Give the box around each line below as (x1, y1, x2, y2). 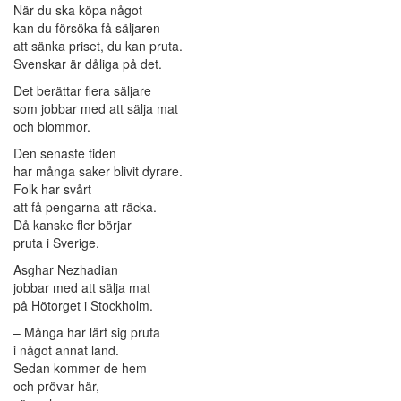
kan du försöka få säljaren (13, 19, 160, 38)
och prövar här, (13, 377, 99, 396)
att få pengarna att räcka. (13, 198, 157, 217)
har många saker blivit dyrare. (13, 162, 183, 181)
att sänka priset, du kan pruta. (13, 37, 183, 55)
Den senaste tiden (13, 144, 116, 163)
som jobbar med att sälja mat (13, 99, 178, 118)
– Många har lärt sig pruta (13, 323, 160, 342)
